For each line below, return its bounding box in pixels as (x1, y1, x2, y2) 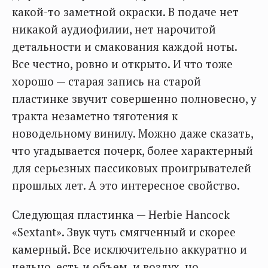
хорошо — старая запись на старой (12, 74, 201, 89)
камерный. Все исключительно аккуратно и (12, 242, 247, 257)
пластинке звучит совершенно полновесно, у (12, 92, 256, 106)
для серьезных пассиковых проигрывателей (12, 161, 251, 176)
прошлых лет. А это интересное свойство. (12, 178, 240, 193)
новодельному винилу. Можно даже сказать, (12, 126, 253, 141)
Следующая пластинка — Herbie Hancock (12, 208, 230, 223)
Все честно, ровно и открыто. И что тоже (12, 57, 233, 72)
